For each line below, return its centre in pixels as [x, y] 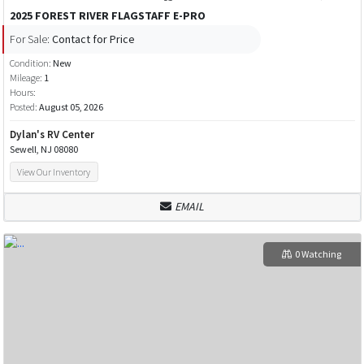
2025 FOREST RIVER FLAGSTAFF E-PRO [107, 16]
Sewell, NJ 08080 [43, 149]
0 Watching [318, 253]
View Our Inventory [54, 172]
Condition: [31, 63]
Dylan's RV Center [52, 135]
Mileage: [26, 78]
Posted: [24, 107]
